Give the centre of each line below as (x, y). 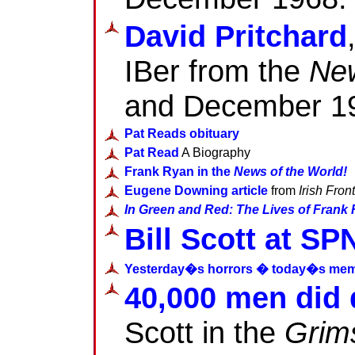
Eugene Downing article (196, 190)
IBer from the (217, 71)
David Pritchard (236, 36)
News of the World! (290, 171)
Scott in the (204, 332)
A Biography (215, 152)
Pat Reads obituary (182, 133)
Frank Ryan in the (179, 171)
